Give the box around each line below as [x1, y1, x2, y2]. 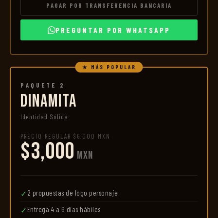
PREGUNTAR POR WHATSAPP [55, 25, 170, 35]
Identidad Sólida [20, 112, 68, 121]
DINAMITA [20, 91, 77, 112]
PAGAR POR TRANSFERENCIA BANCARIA [46, 1, 172, 9]
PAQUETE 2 [20, 81, 65, 89]
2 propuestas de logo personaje [27, 188, 118, 197]
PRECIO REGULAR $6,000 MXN [20, 132, 110, 140]
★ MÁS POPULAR [82, 64, 136, 70]
